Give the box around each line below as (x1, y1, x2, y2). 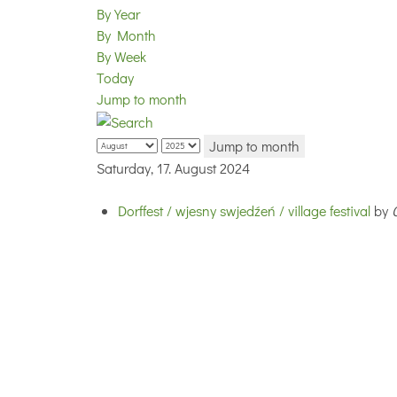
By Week (97, 47, 146, 66)
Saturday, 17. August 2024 (97, 158, 250, 177)
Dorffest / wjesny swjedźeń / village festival (118, 200, 370, 220)
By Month (97, 26, 156, 45)
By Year (97, 4, 140, 24)
